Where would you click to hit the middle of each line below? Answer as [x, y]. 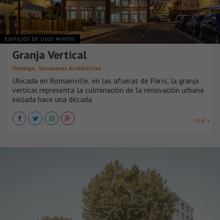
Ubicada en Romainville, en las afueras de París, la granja [106, 81]
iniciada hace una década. [53, 99]
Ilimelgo [24, 68]
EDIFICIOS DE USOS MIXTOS [40, 39]
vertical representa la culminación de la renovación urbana [108, 90]
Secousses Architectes [70, 68]
